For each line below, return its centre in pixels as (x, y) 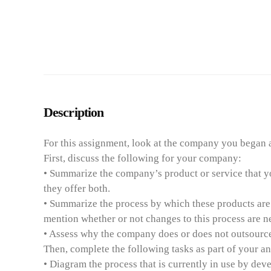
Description (74, 112)
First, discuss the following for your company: (142, 158)
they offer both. (77, 188)
